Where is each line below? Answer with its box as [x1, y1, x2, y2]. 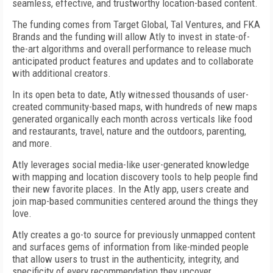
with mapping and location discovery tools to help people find [12, 171, 258, 183]
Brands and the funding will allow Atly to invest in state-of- [12, 30, 250, 43]
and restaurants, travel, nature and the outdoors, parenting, [12, 125, 246, 137]
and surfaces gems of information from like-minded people [12, 241, 249, 253]
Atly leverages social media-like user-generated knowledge [12, 158, 249, 171]
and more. [12, 137, 52, 149]
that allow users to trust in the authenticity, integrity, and [12, 253, 239, 265]
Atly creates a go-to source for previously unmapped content [12, 229, 255, 241]
